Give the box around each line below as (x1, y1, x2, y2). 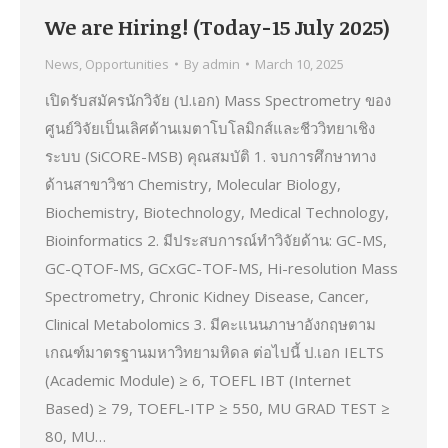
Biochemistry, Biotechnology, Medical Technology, (45, 201, 389, 222)
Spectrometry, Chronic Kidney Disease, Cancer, (45, 285, 369, 306)
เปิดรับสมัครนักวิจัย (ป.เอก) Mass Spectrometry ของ (45, 89, 391, 110)
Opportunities (85, 54, 169, 73)
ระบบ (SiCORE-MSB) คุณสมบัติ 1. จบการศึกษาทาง (45, 145, 376, 166)
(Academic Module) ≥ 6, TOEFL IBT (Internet (45, 369, 351, 390)
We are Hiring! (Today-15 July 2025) (45, 12, 390, 41)
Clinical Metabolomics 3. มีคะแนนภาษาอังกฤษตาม (45, 313, 376, 334)
